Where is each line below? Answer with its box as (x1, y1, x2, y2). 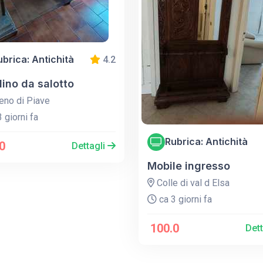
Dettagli (71, 140, 107, 151)
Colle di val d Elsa (154, 177, 230, 188)
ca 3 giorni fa (156, 193, 212, 205)
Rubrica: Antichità (164, 136, 248, 148)
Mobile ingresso (147, 159, 230, 172)
